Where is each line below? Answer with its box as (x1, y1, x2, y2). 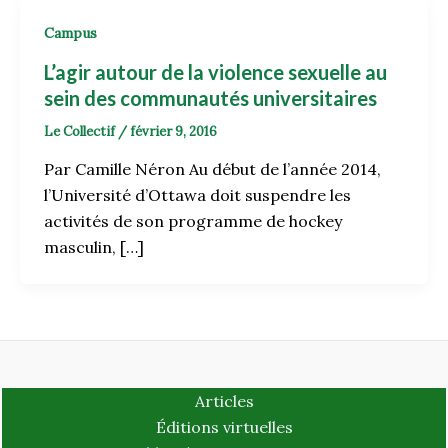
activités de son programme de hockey (44, 211, 342, 232)
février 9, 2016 (130, 122, 217, 140)
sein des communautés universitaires (44, 85, 377, 110)
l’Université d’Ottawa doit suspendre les (44, 185, 351, 206)
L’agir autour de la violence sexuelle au (44, 59, 387, 84)
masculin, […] (44, 237, 144, 258)
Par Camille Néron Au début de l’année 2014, (44, 159, 381, 180)
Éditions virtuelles (155, 417, 293, 438)
